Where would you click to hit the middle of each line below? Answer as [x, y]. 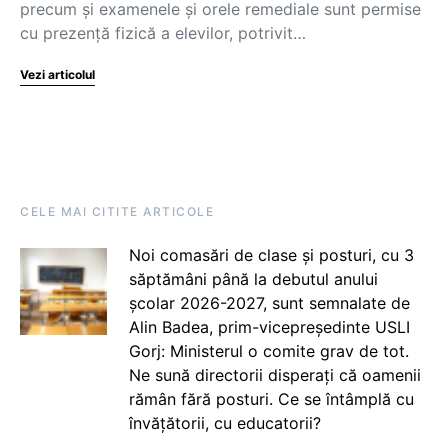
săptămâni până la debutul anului [253, 279]
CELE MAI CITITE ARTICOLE [117, 211]
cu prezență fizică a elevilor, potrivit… [163, 33]
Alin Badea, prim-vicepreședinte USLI [269, 327]
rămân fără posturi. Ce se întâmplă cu [271, 399]
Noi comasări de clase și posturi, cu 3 [271, 255]
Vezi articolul [57, 74]
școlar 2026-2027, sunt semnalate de [269, 303]
